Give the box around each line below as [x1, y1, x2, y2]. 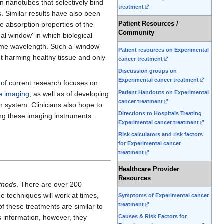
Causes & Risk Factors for [118, 213, 187, 220]
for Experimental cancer [118, 140, 181, 147]
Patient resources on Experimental [118, 47, 209, 53]
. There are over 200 [16, 180, 82, 189]
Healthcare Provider [118, 166, 179, 173]
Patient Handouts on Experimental [118, 89, 209, 95]
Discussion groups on [118, 68, 177, 74]
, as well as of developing [29, 90, 109, 98]
